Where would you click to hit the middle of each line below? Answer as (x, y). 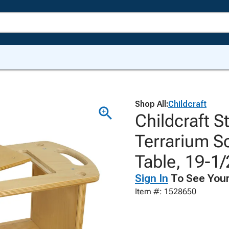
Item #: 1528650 (166, 191)
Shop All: (152, 104)
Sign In (152, 178)
